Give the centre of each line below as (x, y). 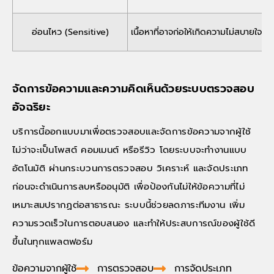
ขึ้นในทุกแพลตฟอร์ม (53, 241)
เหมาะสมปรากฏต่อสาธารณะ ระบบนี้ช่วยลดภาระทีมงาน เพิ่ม (129, 205)
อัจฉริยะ (31, 107)
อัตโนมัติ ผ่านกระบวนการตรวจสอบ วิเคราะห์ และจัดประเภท (130, 168)
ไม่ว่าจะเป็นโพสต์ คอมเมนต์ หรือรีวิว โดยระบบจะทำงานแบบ (130, 150)
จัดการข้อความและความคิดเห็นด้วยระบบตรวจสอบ (134, 88)
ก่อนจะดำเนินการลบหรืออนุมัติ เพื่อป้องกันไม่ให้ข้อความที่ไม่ (128, 186)
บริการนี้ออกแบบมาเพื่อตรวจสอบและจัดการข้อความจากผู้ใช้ (132, 131)
